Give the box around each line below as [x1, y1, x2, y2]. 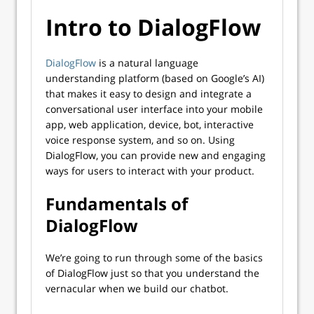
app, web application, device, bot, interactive [46, 118, 254, 131]
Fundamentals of [46, 192, 188, 215]
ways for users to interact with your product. [46, 164, 254, 177]
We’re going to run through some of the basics [46, 251, 263, 264]
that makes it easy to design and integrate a [46, 87, 252, 100]
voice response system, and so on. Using [46, 133, 235, 146]
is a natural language [99, 56, 198, 69]
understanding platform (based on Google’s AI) [46, 71, 264, 85]
